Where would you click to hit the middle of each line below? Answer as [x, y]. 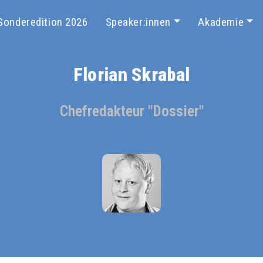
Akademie [221, 22]
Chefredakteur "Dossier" [131, 111]
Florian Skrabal [131, 75]
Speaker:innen [138, 22]
